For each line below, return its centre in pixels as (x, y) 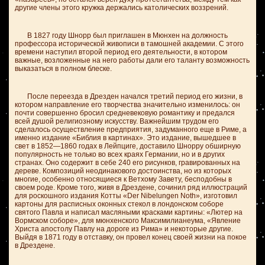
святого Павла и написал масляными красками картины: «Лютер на (129, 212)
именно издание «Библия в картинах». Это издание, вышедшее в (125, 138)
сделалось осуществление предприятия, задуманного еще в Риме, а (131, 130)
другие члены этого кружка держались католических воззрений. (122, 8)
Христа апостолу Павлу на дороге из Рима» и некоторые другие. (124, 229)
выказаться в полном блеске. (63, 69)
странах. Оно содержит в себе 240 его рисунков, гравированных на (127, 163)
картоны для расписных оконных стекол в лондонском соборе (119, 204)
